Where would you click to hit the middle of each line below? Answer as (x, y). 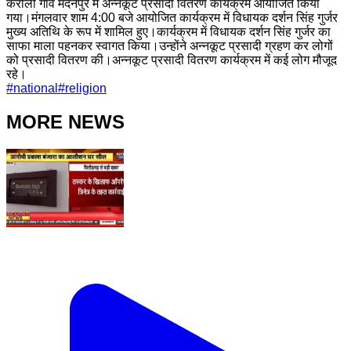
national (36, 88)
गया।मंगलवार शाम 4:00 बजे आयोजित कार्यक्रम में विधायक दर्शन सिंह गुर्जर (172, 17)
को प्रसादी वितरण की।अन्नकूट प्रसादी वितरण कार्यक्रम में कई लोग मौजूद (172, 60)
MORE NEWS (65, 121)
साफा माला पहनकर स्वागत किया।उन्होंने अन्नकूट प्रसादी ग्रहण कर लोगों (170, 45)
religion (86, 88)
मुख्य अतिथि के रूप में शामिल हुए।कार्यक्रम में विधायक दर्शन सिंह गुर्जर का (168, 31)
